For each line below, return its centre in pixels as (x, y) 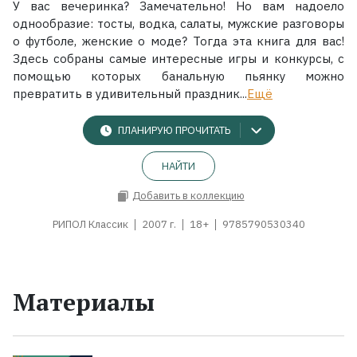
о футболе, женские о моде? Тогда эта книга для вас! (178, 41)
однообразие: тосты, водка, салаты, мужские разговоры (178, 23)
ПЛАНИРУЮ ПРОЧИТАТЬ (174, 131)
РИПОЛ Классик (90, 224)
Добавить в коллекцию (188, 196)
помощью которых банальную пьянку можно (178, 76)
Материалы (84, 302)
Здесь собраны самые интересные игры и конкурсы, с (178, 58)
